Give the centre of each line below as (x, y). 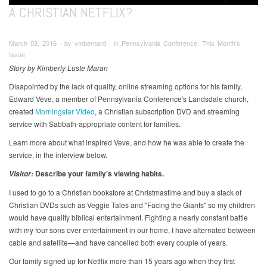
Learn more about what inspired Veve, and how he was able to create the (127, 142)
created (22, 111)
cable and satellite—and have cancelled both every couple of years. (118, 243)
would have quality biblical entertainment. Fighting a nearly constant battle (128, 218)
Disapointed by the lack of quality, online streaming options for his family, (125, 86)
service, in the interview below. (58, 155)
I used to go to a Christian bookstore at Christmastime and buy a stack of (125, 193)
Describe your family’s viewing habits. (99, 174)
